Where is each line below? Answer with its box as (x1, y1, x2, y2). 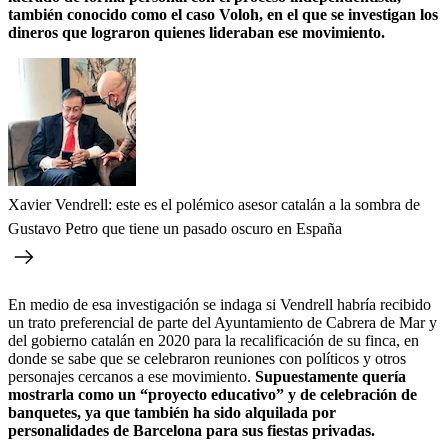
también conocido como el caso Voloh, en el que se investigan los (8, 5, 438, 23)
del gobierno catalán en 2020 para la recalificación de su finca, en (8, 331, 419, 349)
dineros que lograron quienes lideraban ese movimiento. (8, 23, 385, 41)
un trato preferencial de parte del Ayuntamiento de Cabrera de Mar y (8, 313, 437, 331)
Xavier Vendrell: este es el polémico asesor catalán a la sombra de (8, 195, 420, 213)
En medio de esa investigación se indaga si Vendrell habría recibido (8, 295, 431, 313)
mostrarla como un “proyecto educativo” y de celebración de (8, 385, 417, 403)
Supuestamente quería (255, 367, 406, 385)
